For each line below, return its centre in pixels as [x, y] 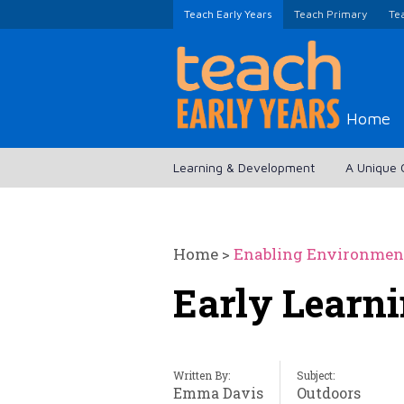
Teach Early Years [228, 14]
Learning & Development [244, 168]
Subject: [316, 376]
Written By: [202, 376]
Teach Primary [331, 14]
